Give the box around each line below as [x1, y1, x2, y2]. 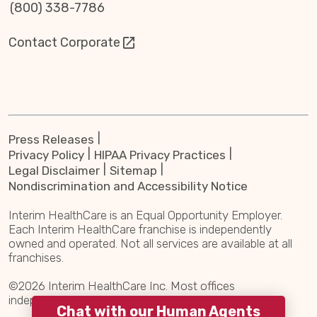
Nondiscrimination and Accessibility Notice [8, 178, 248, 193]
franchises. [8, 250, 64, 265]
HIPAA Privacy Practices [94, 147, 226, 162]
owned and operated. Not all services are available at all [8, 236, 292, 250]
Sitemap [110, 163, 157, 178]
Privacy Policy [8, 147, 84, 162]
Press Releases [8, 132, 94, 146]
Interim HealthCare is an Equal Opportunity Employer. [8, 207, 282, 222]
